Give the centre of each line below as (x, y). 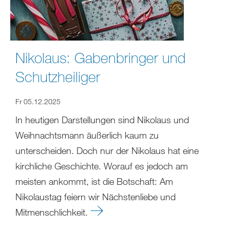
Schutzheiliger (58, 77)
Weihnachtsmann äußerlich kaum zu (87, 135)
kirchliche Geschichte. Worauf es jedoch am (102, 166)
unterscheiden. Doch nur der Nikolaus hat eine (107, 151)
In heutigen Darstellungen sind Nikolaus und (102, 120)
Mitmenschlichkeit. (53, 212)
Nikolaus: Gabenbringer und (101, 58)
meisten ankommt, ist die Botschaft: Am (94, 181)
